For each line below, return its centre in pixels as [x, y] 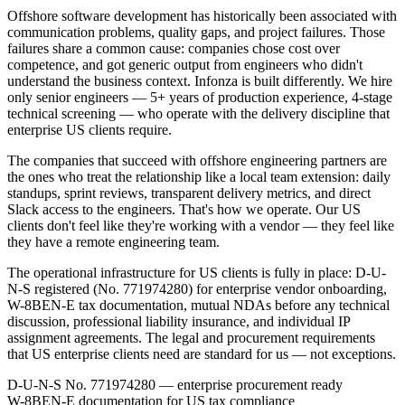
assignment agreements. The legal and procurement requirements [191, 338]
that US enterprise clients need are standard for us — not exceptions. [202, 354]
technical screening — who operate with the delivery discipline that [198, 114]
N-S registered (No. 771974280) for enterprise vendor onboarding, [197, 289]
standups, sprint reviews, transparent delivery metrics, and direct [189, 193]
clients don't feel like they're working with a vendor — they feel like [201, 226]
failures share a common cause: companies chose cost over [174, 49]
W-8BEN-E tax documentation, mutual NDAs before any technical [198, 306]
